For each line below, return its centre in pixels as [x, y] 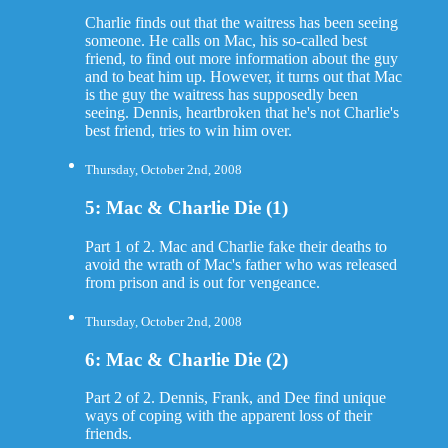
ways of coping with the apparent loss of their [228, 416]
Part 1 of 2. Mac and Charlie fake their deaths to [235, 246]
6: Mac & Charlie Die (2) [186, 359]
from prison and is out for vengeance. [202, 282]
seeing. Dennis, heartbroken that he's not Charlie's [241, 113]
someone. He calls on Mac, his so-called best [225, 41]
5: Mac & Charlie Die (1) [186, 207]
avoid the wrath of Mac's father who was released [240, 264]
